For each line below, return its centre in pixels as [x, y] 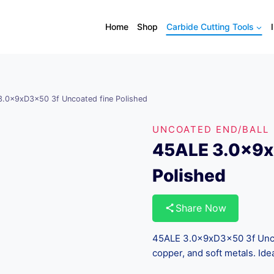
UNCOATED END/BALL [211, 129]
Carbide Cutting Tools [210, 27]
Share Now [201, 208]
